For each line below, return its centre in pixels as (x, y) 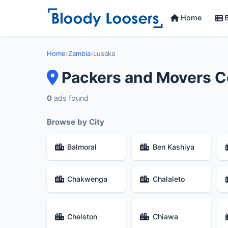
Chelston (82, 216)
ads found (70, 98)
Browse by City (76, 122)
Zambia (79, 54)
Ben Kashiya (173, 147)
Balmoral (82, 147)
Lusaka (104, 54)
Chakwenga (88, 179)
